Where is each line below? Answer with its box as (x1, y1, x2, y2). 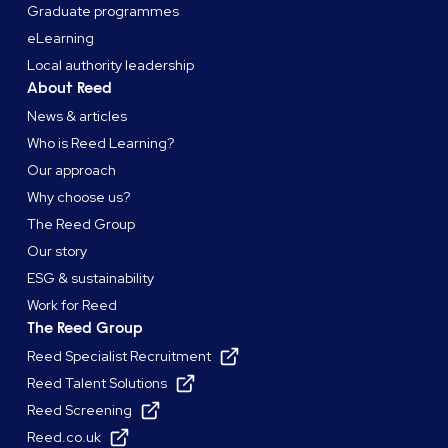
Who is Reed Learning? (27, 134, 175, 152)
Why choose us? (27, 188, 131, 206)
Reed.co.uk (27, 428, 102, 446)
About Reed (27, 78, 113, 98)
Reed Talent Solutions (27, 374, 168, 392)
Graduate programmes (27, 2, 180, 20)
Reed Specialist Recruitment (27, 347, 212, 365)
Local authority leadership (27, 56, 195, 74)
